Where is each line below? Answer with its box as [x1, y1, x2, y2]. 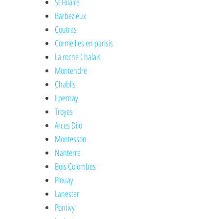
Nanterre [55, 147, 81, 159]
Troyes [55, 106, 73, 118]
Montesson [55, 133, 87, 145]
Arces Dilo [55, 119, 83, 131]
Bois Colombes [55, 160, 96, 173]
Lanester [55, 188, 80, 200]
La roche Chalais [55, 51, 101, 63]
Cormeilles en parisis [55, 37, 113, 49]
